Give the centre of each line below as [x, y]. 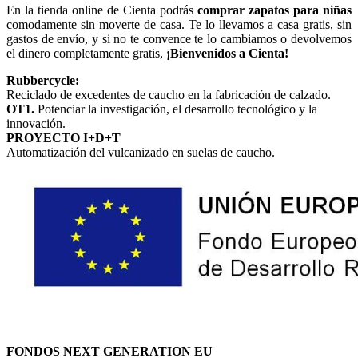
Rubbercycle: [43, 81]
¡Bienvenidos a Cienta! [226, 54]
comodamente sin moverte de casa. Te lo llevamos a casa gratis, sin [179, 25]
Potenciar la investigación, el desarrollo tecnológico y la [176, 109]
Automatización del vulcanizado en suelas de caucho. [141, 153]
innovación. [36, 124]
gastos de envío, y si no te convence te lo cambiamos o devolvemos [179, 39]
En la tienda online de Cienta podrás [102, 10]
